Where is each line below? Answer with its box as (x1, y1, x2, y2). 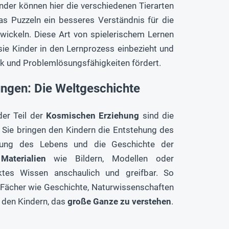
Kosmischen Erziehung (45, 110, 140, 121)
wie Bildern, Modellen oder (45, 153, 174, 164)
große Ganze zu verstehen (67, 196, 171, 207)
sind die (139, 110, 174, 121)
